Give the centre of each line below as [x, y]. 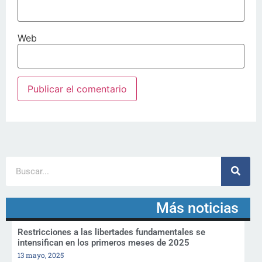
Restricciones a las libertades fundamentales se [111, 232]
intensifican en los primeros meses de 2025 [104, 242]
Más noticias [197, 208]
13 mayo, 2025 [41, 255]
